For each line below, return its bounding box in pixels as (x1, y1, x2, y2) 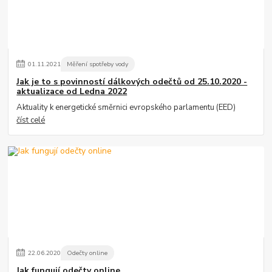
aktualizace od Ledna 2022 (16, 85, 127, 97)
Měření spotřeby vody (67, 59, 129, 69)
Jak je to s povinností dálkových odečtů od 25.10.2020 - (16, 75, 248, 87)
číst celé (16, 115, 46, 126)
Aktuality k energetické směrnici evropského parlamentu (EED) (16, 102, 236, 114)
